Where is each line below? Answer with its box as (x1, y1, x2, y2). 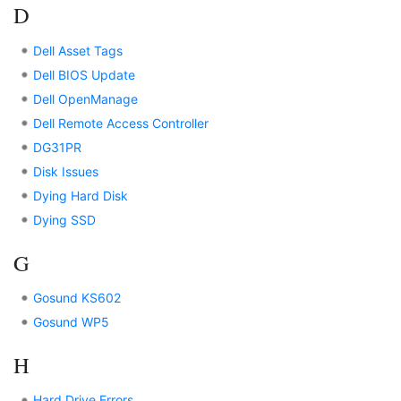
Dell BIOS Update (33, 66, 136, 82)
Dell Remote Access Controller (33, 115, 209, 131)
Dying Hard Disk (33, 187, 129, 203)
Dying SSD (33, 211, 97, 227)
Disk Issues (33, 163, 99, 179)
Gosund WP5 (33, 313, 110, 329)
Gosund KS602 (33, 289, 122, 305)
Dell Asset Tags (33, 42, 124, 58)
